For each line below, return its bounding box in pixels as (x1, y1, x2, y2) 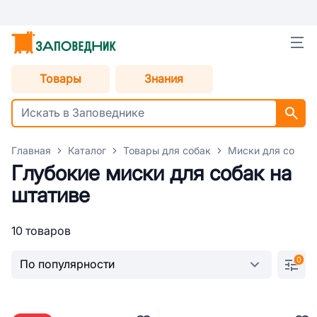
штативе (11, 184, 90, 207)
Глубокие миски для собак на (11, 162, 292, 185)
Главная (11, 145, 51, 156)
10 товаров (11, 225, 71, 237)
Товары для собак (123, 145, 211, 156)
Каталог (68, 145, 106, 156)
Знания (144, 73, 184, 85)
